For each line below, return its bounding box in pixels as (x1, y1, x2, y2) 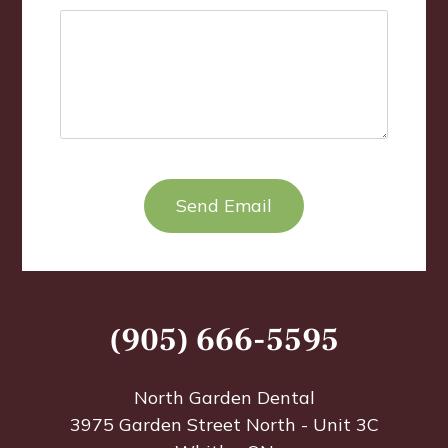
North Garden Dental (133, 385, 315, 409)
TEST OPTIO (59, 155, 142, 174)
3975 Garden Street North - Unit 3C (69, 412, 379, 436)
